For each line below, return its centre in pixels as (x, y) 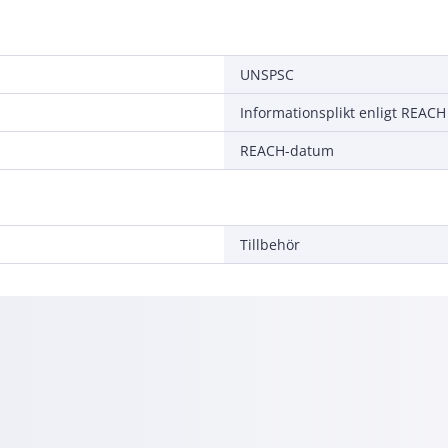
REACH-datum (287, 150)
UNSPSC (267, 74)
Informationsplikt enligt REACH (343, 112)
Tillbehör (270, 244)
